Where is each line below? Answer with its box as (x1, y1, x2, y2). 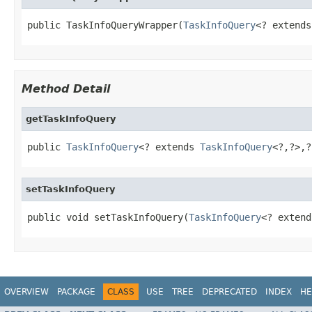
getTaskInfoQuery (26, 113, 116, 124)
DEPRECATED (202, 286, 257, 297)
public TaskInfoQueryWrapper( (27, 19, 183, 31)
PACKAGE (57, 286, 95, 297)
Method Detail (22, 81, 110, 95)
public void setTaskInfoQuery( (27, 211, 189, 223)
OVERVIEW (4, 286, 49, 297)
